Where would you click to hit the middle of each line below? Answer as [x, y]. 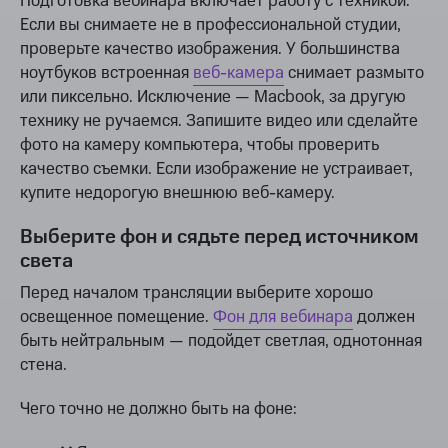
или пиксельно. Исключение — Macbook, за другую [213, 97]
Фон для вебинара [283, 317]
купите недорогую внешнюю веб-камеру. [177, 193]
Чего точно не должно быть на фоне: [158, 409]
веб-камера [238, 73]
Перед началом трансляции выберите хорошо [196, 293]
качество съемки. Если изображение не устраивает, [216, 169]
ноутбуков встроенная [106, 73]
